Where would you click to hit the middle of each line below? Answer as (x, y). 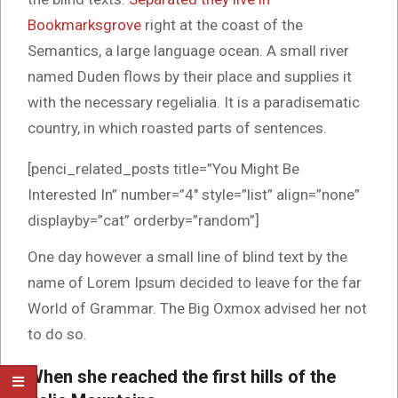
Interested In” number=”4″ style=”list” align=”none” (194, 195)
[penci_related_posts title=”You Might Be (163, 169)
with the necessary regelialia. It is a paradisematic (194, 103)
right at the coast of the (222, 25)
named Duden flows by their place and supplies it (190, 77)
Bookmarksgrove (84, 25)
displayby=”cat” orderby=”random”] (143, 221)
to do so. (57, 334)
